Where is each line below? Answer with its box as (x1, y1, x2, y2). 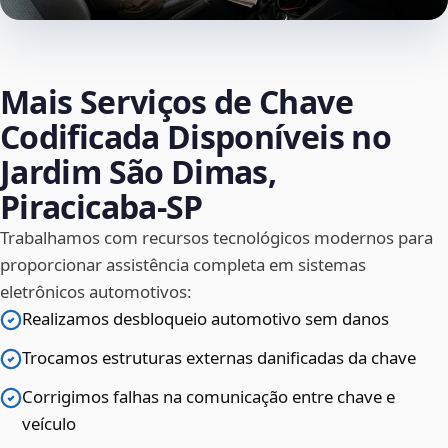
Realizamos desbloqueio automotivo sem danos (22, 307, 389, 331)
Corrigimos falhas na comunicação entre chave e (22, 385, 395, 409)
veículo (22, 412, 76, 436)
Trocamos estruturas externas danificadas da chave (22, 346, 416, 370)
